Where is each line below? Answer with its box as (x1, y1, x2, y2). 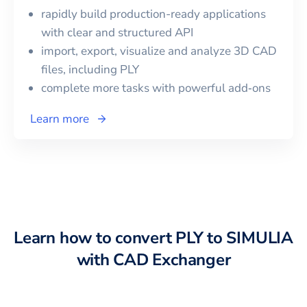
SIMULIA (226, 227, 293, 249)
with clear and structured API (41, 25, 193, 41)
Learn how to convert (14, 227, 176, 249)
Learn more (30, 111, 89, 127)
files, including (41, 62, 120, 78)
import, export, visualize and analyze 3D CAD (41, 43, 277, 60)
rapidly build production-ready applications (41, 6, 266, 23)
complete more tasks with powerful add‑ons (41, 80, 271, 97)
